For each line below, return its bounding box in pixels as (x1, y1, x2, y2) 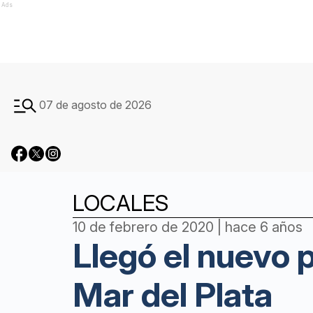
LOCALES (73, 189, 168, 217)
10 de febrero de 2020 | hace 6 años (73, 219, 303, 235)
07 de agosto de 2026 (39, 98, 152, 112)
